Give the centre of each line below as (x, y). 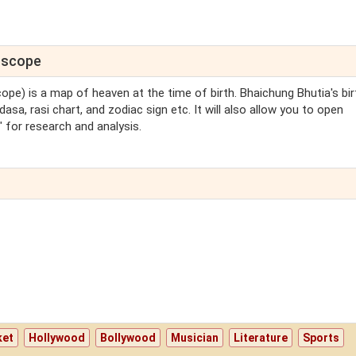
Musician (195, 338)
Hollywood (57, 338)
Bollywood (128, 338)
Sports (321, 338)
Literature (261, 338)
